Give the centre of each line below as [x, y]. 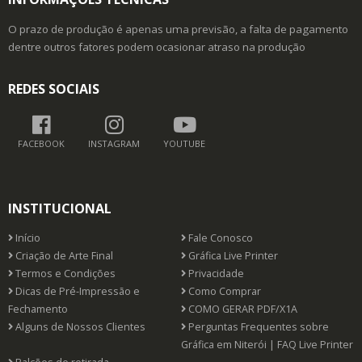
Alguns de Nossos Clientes [79, 326]
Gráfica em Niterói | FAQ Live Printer [267, 344]
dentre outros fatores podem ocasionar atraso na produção [157, 46]
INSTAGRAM [114, 143]
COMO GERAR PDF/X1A [242, 309]
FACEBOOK [41, 143]
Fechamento [38, 309]
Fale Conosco [219, 238]
